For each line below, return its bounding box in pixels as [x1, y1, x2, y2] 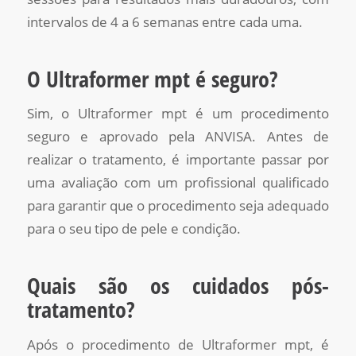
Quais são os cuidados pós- [26, 270, 330, 301]
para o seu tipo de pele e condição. [26, 219, 241, 238]
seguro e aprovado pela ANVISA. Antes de [26, 127, 330, 146]
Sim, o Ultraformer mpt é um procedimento [26, 104, 330, 123]
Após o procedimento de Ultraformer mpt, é [26, 335, 330, 354]
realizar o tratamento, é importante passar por [26, 150, 330, 169]
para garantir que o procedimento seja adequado [26, 196, 330, 215]
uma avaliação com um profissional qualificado [26, 173, 330, 192]
